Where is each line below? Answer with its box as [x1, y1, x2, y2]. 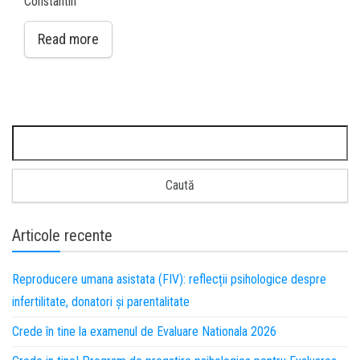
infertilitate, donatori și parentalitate [12, 294, 190, 309]
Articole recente [12, 226, 112, 245]
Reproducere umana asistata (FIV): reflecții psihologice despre [12, 272, 326, 287]
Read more [38, 31, 99, 47]
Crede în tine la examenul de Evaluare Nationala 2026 [12, 324, 276, 339]
